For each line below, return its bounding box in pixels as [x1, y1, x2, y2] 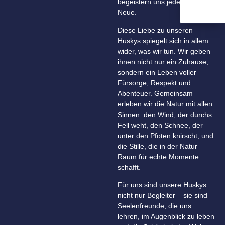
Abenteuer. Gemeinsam [118, 89, 193, 97]
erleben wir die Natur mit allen [118, 99, 212, 108]
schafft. [118, 163, 141, 171]
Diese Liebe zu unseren [118, 26, 193, 34]
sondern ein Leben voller [118, 68, 196, 76]
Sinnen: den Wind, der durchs [118, 110, 212, 119]
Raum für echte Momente [118, 152, 199, 161]
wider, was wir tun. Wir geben [118, 47, 210, 55]
